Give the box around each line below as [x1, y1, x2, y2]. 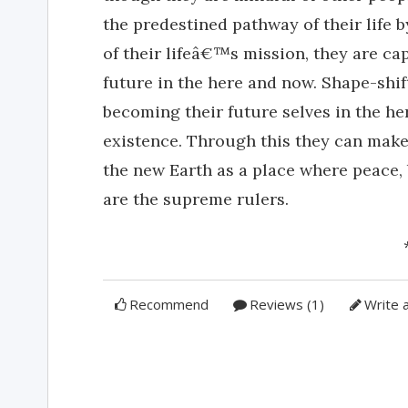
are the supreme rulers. [103, 188, 289, 209]
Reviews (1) [249, 294, 324, 313]
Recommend [129, 294, 209, 313]
